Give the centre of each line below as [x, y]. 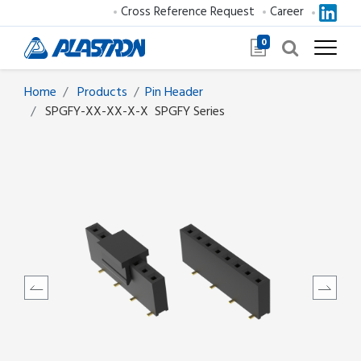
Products [102, 91]
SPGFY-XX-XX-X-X [97, 111]
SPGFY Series [190, 111]
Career [287, 12]
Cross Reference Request [188, 12]
